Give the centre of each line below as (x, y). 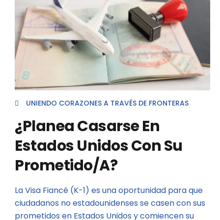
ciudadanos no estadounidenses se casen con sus (110, 203)
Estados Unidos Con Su (99, 146)
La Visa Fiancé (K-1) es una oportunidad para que (109, 190)
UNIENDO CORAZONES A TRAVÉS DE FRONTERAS (107, 103)
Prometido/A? (66, 165)
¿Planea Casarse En (87, 126)
